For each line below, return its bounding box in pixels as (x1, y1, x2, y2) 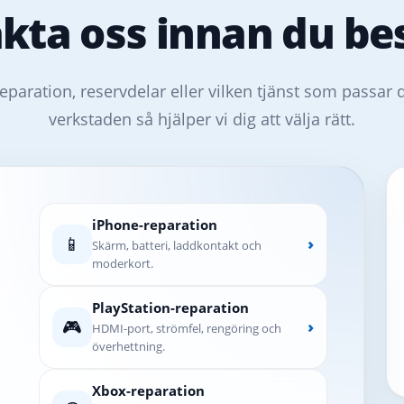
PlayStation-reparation (91, 298, 249, 317)
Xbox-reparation (91, 381, 205, 399)
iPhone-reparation (91, 215, 217, 234)
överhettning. (91, 337, 165, 354)
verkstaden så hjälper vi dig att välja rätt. (49, 107, 355, 130)
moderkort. (91, 254, 153, 271)
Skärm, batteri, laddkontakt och (91, 236, 262, 253)
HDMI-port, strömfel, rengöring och (91, 319, 281, 336)
